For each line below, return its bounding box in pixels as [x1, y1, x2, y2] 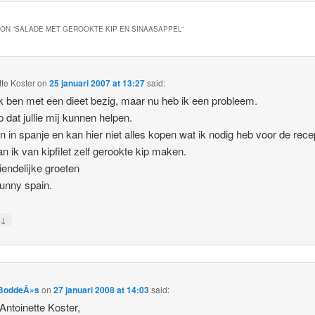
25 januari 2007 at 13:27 [49, 77, 146, 90]
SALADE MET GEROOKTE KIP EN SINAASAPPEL [14, 23, 181, 34]
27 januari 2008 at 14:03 [53, 283, 150, 296]
